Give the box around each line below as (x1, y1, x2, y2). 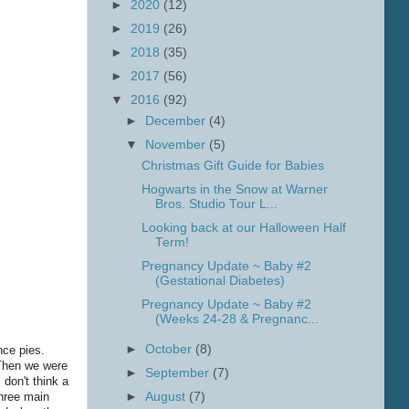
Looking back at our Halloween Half (141, 221, 346, 235)
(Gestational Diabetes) (154, 274, 285, 288)
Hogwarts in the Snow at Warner (141, 182, 328, 196)
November (145, 138, 210, 152)
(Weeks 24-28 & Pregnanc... (154, 312, 319, 327)
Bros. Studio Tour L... (154, 196, 278, 211)
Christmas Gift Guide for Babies (141, 158, 324, 173)
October (145, 342, 196, 357)
